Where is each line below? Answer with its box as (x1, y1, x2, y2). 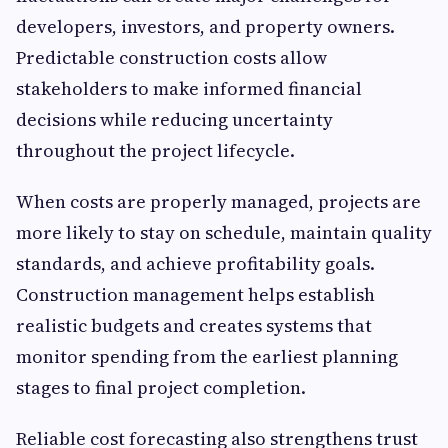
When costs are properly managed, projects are (16, 189, 421, 215)
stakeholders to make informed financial (16, 76, 362, 102)
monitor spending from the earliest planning (16, 344, 398, 370)
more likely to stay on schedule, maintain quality (16, 220, 432, 246)
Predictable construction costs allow (16, 45, 327, 71)
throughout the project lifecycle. (16, 138, 295, 164)
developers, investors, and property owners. (16, 14, 395, 40)
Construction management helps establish (16, 282, 375, 308)
